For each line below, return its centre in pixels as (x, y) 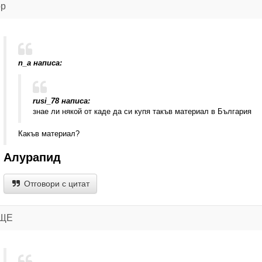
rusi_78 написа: (61, 101)
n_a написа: (40, 63)
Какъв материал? (49, 134)
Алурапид (32, 157)
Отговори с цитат (55, 184)
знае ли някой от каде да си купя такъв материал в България (142, 111)
